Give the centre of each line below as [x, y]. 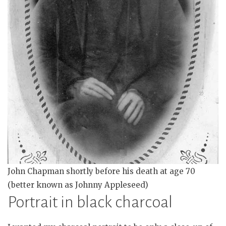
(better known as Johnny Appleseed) [78, 185]
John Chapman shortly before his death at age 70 [101, 171]
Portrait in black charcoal [90, 202]
